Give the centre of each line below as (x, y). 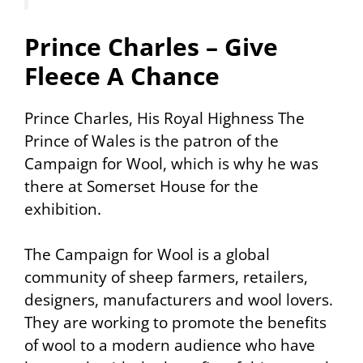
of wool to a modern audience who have (170, 346)
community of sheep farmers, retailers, (166, 278)
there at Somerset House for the (141, 186)
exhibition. (63, 209)
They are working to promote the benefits (175, 323)
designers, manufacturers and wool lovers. (179, 300)
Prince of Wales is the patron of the (152, 141)
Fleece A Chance (122, 75)
